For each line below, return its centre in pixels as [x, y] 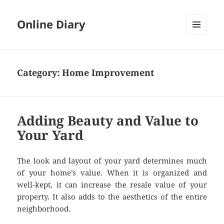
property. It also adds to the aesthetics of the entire [112, 197]
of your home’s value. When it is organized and [112, 173]
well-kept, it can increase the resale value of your [112, 185]
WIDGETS [200, 56]
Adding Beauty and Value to [108, 121]
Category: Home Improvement [86, 73]
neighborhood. [44, 209]
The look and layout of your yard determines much [112, 161]
